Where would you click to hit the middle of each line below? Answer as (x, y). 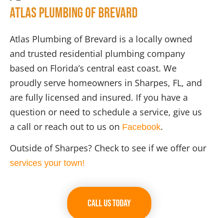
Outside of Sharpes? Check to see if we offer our (108, 148)
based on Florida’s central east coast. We (93, 68)
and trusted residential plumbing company (97, 53)
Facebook (141, 127)
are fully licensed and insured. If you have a (99, 97)
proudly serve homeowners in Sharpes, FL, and (106, 82)
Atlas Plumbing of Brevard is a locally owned (101, 39)
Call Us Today (109, 203)
